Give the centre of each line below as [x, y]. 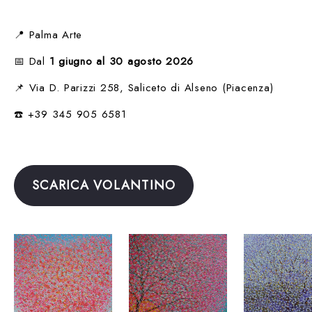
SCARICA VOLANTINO [104, 185]
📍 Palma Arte [48, 34]
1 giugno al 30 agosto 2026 [121, 61]
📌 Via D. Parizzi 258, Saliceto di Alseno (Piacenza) [144, 87]
